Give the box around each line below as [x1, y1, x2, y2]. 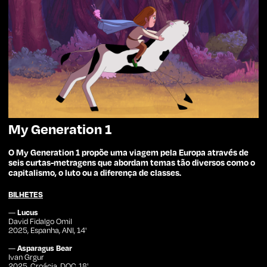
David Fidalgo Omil [8, 216, 72, 226]
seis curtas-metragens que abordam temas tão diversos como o [8, 157, 255, 168]
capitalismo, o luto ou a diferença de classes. [8, 167, 181, 178]
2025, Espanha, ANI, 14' [8, 225, 86, 235]
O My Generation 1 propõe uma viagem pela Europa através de [8, 147, 249, 158]
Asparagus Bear [17, 243, 72, 253]
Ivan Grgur [8, 252, 44, 262]
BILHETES [8, 190, 43, 200]
